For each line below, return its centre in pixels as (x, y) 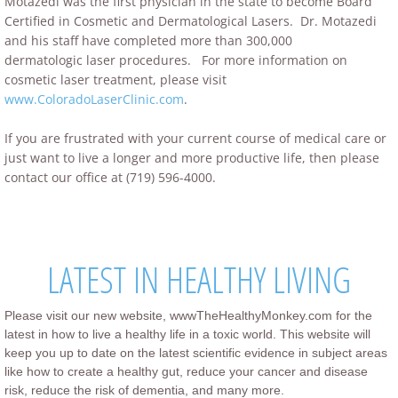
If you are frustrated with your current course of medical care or (195, 138)
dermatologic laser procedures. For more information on (176, 60)
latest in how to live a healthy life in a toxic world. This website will (187, 334)
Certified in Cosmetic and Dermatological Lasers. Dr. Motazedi (191, 21)
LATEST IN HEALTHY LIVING (199, 279)
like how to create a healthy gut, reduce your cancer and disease (186, 371)
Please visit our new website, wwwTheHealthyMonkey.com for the (188, 315)
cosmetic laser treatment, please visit (115, 80)
